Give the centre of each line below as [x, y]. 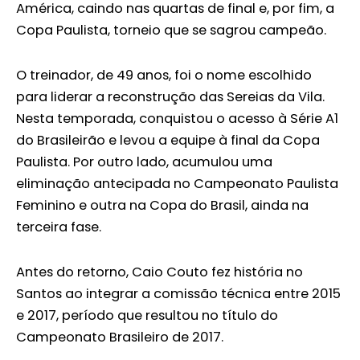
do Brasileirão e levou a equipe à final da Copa [168, 140]
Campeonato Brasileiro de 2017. [120, 337]
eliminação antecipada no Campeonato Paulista [177, 183]
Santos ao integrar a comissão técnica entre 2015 [178, 293]
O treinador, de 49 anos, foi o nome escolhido [164, 75]
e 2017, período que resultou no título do [147, 315]
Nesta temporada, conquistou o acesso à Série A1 [177, 118]
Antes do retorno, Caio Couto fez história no [160, 272]
